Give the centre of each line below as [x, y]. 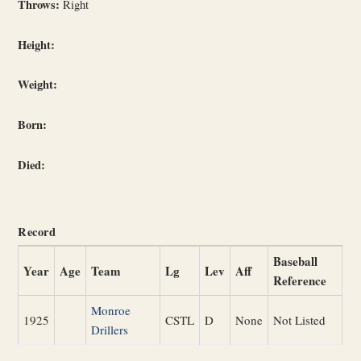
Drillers [110, 330]
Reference [300, 281]
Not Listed [300, 320]
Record [37, 232]
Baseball [296, 261]
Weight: [38, 85]
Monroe [111, 311]
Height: [37, 44]
